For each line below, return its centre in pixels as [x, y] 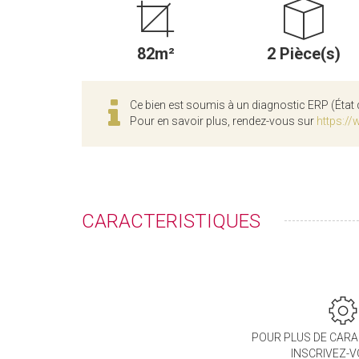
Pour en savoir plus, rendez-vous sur [223, 121]
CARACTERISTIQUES [171, 222]
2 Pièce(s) [303, 54]
